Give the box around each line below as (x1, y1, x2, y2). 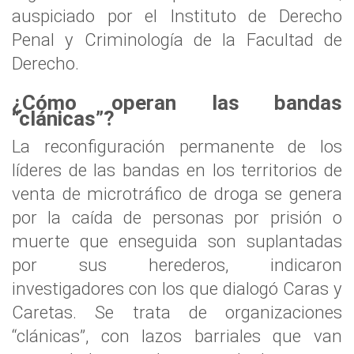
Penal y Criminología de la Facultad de (12, 29, 342, 50)
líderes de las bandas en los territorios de (12, 160, 342, 180)
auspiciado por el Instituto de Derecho (12, 6, 342, 26)
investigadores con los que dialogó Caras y (12, 278, 342, 299)
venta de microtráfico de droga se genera (12, 183, 342, 204)
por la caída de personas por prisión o (12, 207, 342, 228)
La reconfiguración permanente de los (12, 136, 342, 156)
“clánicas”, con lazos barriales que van (12, 326, 342, 346)
